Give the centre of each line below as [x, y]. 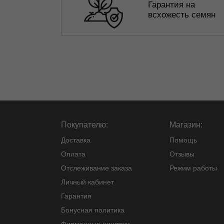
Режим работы [193, 168]
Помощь [183, 140]
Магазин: [186, 125]
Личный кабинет [87, 182]
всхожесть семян [182, 15]
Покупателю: [84, 125]
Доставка [76, 140]
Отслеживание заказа [96, 168]
